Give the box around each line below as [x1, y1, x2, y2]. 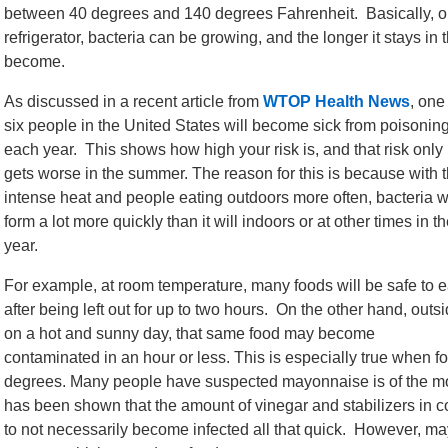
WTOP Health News [263, 93, 410, 110]
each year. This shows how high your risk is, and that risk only [4, 141, 443, 158]
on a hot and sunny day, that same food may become [4, 325, 375, 342]
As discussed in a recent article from [4, 93, 263, 110]
